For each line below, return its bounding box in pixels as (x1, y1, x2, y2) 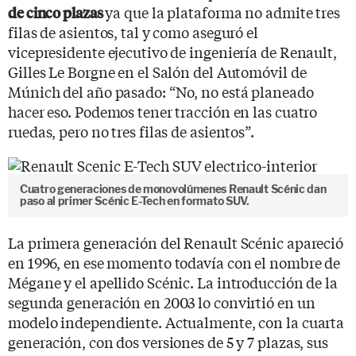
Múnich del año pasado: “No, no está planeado (8, 80, 314, 102)
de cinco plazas (8, 2, 106, 22)
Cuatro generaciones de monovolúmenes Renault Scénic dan (20, 182, 327, 195)
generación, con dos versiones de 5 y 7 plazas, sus (8, 331, 328, 352)
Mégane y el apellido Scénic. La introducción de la (8, 271, 338, 292)
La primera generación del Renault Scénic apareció (8, 231, 344, 253)
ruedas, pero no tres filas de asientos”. (8, 120, 254, 141)
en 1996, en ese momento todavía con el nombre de (8, 251, 341, 273)
